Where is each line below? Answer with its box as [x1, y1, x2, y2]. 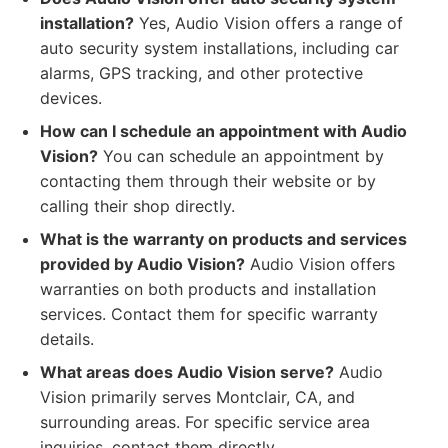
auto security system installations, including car [40, 38, 399, 58]
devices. [40, 88, 102, 108]
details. [40, 329, 94, 349]
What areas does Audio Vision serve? [40, 362, 334, 382]
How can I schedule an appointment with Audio [40, 121, 407, 141]
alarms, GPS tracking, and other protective [40, 63, 363, 83]
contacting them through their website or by [40, 171, 376, 191]
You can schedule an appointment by [98, 146, 384, 166]
